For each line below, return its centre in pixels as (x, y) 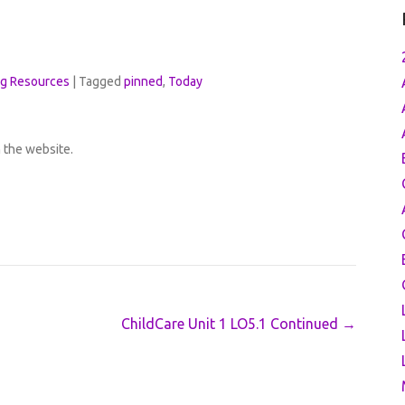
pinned (143, 81)
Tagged (101, 81)
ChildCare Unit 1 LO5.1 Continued (231, 324)
